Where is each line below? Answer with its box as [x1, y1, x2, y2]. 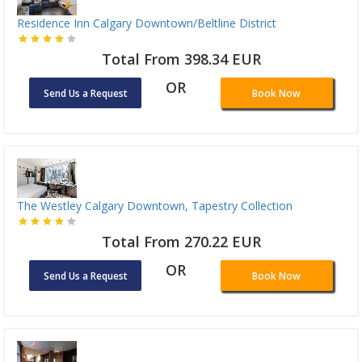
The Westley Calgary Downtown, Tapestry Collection [17, 197, 293, 213]
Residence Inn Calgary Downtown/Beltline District [17, 15, 276, 31]
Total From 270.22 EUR [101, 231, 261, 251]
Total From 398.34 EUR [101, 48, 261, 69]
